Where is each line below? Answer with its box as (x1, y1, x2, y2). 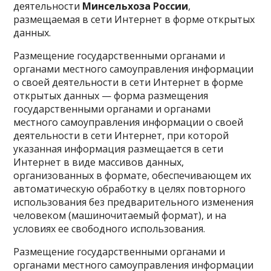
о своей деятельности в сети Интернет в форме (13, 76, 244, 89)
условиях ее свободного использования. (13, 222, 206, 235)
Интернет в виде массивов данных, (13, 155, 184, 169)
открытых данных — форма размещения (13, 89, 209, 102)
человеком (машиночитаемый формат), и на (13, 209, 227, 222)
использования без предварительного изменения (13, 195, 254, 209)
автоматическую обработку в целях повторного (13, 182, 246, 195)
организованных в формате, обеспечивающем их (13, 169, 252, 182)
